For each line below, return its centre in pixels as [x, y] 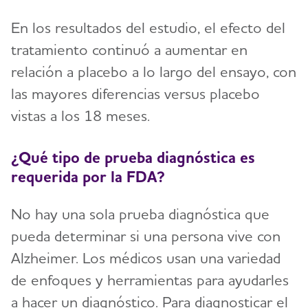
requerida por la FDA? [88, 177]
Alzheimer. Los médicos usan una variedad [146, 258]
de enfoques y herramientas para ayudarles [150, 280]
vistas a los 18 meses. [80, 115]
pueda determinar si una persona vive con [146, 236]
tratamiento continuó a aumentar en [129, 49]
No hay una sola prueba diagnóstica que [140, 214]
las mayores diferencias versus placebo [135, 93]
